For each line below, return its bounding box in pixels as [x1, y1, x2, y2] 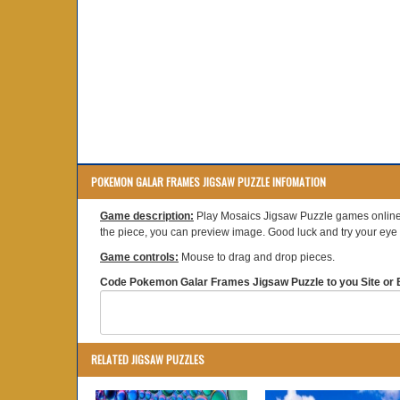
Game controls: [100, 251, 179, 263]
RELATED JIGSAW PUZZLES [91, 352, 204, 367]
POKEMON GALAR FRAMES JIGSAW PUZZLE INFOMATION [91, 174, 326, 189]
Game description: [100, 210, 194, 222]
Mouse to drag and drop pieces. [179, 251, 335, 263]
